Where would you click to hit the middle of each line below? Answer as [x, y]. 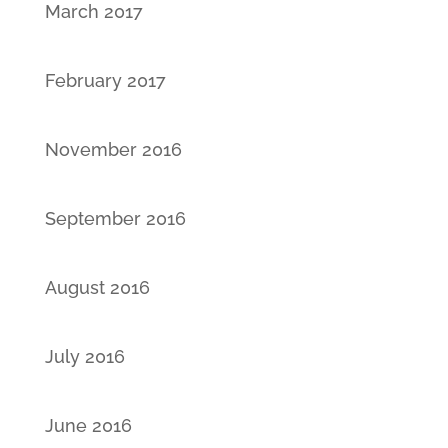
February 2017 [105, 80]
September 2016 [115, 218]
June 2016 [88, 425]
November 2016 [113, 149]
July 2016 [84, 356]
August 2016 [97, 287]
